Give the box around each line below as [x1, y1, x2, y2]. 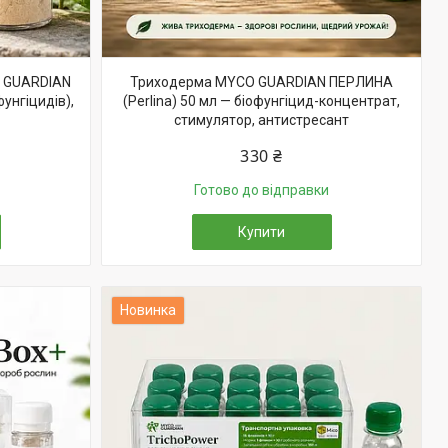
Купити [238, 224, 285, 240]
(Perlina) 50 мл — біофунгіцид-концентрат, [123, 93, 400, 109]
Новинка [120, 302, 176, 318]
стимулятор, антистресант [174, 112, 349, 128]
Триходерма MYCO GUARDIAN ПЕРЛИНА [130, 74, 393, 90]
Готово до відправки [194, 182, 329, 198]
